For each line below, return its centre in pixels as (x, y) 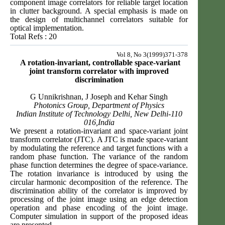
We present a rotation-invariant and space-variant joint (99, 131)
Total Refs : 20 (33, 37)
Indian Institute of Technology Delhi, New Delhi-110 (99, 114)
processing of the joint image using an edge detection (99, 199)
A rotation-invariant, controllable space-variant (100, 63)
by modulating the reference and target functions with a (99, 148)
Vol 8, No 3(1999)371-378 (152, 55)
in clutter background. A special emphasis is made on (99, 11)
